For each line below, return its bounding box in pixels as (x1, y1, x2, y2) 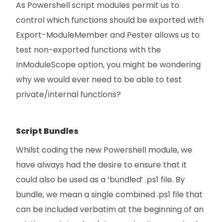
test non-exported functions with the (16, 44, 161, 56)
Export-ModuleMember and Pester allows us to (16, 29, 200, 41)
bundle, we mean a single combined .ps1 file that (16, 189, 203, 201)
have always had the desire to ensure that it (16, 159, 187, 171)
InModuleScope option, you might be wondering (16, 59, 201, 71)
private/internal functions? (16, 89, 121, 101)
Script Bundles (16, 125, 78, 137)
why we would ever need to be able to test (16, 74, 182, 86)
